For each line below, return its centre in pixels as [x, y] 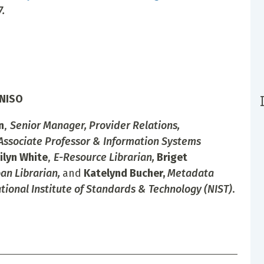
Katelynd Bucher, [125, 173]
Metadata [190, 173]
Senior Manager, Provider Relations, [95, 125]
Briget [172, 157]
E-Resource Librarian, [105, 157]
